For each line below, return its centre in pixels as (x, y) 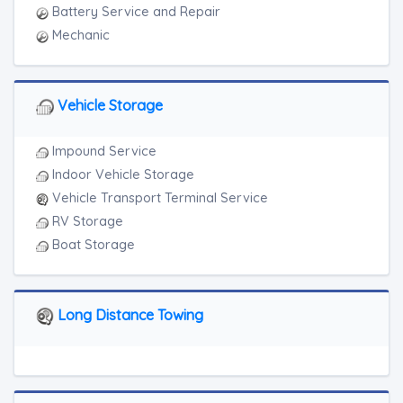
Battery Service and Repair (134, 12)
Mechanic (79, 36)
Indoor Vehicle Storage (121, 175)
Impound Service (103, 152)
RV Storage (86, 222)
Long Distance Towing (129, 315)
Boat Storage (92, 245)
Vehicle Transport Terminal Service (158, 198)
